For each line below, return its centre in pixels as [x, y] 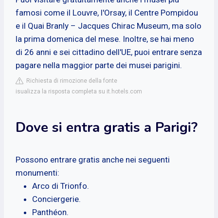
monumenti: [37, 173]
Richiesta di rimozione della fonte [70, 81]
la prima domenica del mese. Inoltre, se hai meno [105, 39]
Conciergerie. [56, 199]
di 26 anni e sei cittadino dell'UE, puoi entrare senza [109, 52]
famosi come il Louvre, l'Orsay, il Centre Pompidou [107, 12]
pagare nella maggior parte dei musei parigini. [99, 65]
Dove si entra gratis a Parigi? [107, 127]
